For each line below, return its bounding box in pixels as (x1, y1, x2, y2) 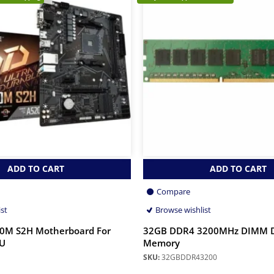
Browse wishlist (155, 204, 211, 216)
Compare (157, 186, 190, 198)
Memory (143, 237, 180, 250)
